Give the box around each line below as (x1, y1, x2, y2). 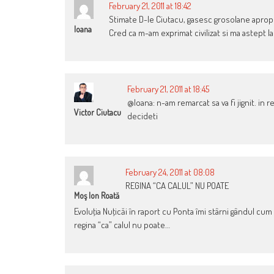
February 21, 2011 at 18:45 (127, 83, 209, 95)
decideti (127, 110, 158, 122)
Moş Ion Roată (74, 190, 119, 201)
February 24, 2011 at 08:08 (125, 166, 215, 179)
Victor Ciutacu (74, 107, 121, 118)
